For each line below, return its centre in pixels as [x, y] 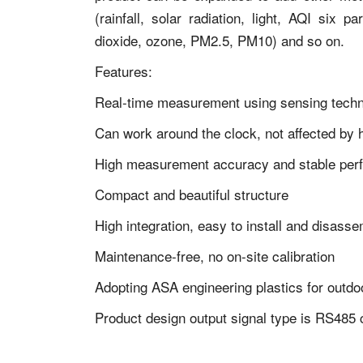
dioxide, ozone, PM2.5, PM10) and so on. [220, 40]
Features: [124, 71]
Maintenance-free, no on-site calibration [215, 256]
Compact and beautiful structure [192, 194]
